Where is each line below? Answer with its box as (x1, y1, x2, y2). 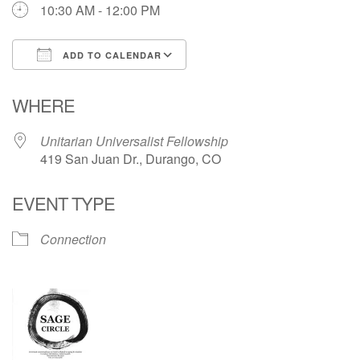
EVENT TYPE (12, 190, 115, 215)
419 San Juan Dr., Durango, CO (40, 149, 221, 168)
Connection (40, 230, 106, 248)
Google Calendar (202, 75, 300, 93)
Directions (24, 20, 82, 34)
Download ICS (40, 75, 124, 93)
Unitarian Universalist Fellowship (40, 132, 228, 150)
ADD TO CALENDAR (59, 49, 162, 61)
